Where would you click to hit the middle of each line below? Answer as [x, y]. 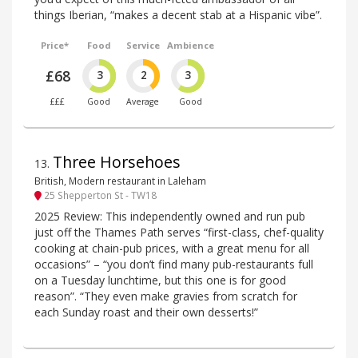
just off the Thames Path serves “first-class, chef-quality [179, 233]
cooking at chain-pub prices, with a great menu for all [172, 249]
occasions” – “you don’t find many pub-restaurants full [174, 265]
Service [143, 46]
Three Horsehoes [117, 162]
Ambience [190, 46]
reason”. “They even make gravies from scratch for [166, 296]
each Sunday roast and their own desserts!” [146, 312]
